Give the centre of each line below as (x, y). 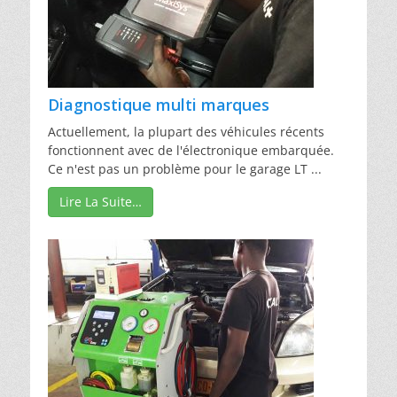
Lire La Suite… (101, 201)
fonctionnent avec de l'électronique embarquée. (191, 150)
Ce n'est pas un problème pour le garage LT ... (185, 168)
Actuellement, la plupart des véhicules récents (186, 131)
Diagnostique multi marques (159, 104)
